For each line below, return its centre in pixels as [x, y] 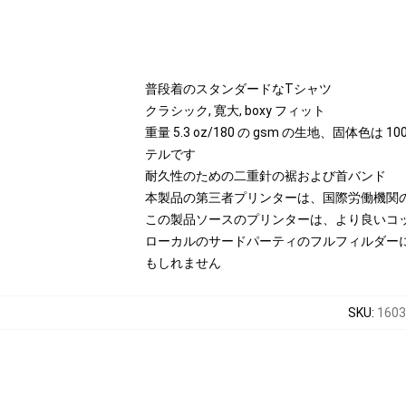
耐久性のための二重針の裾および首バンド [266, 176]
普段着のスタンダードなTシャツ [238, 89]
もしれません [183, 263]
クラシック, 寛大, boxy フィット [235, 111]
